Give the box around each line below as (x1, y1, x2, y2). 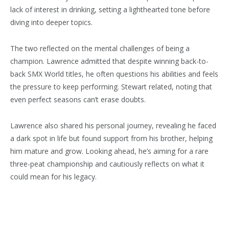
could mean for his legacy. (10, 171, 97, 181)
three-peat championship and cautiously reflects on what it (10, 158, 204, 169)
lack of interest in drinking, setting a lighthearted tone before (10, 4, 210, 14)
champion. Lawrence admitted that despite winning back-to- (10, 56, 209, 66)
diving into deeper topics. (10, 17, 93, 27)
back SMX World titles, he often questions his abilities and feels (10, 68, 218, 79)
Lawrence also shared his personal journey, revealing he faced (10, 120, 216, 130)
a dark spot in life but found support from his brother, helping (10, 133, 213, 143)
